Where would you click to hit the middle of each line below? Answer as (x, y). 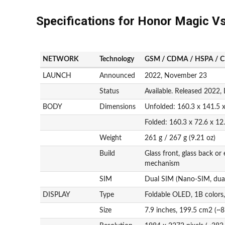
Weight (111, 138)
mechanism (162, 163)
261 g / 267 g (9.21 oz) (180, 138)
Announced (118, 76)
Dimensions (118, 107)
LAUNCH (57, 76)
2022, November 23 (176, 76)
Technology (117, 59)
